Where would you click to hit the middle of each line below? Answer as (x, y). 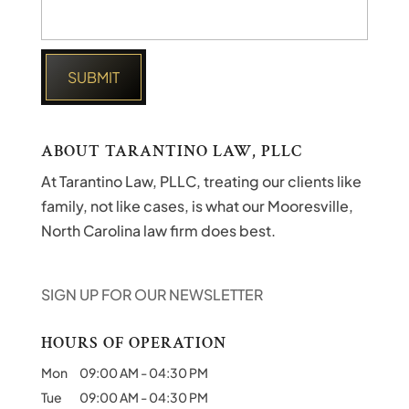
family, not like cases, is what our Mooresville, (197, 205)
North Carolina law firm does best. (158, 230)
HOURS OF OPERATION (133, 342)
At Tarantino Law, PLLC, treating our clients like (201, 181)
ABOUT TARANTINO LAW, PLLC (171, 151)
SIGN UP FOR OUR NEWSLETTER (152, 294)
